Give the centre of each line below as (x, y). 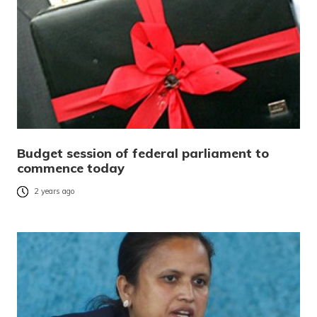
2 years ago (54, 191)
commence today (71, 168)
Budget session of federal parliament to (143, 153)
